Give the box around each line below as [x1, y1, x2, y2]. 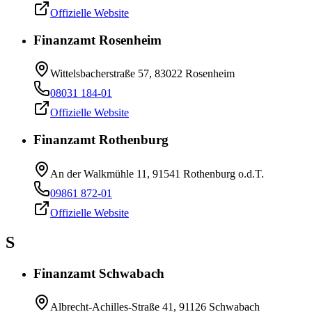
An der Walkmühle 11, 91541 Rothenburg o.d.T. [50, 167, 264, 180]
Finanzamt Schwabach [33, 265, 164, 281]
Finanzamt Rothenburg [33, 132, 169, 148]
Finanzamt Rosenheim [33, 32, 162, 47]
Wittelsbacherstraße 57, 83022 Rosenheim [50, 68, 235, 80]
